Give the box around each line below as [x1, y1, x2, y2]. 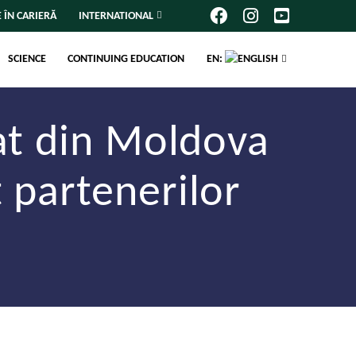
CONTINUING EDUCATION [68, 53, 185, 66]
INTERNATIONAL [78, 10, 153, 22]
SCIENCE [8, 53, 47, 66]
